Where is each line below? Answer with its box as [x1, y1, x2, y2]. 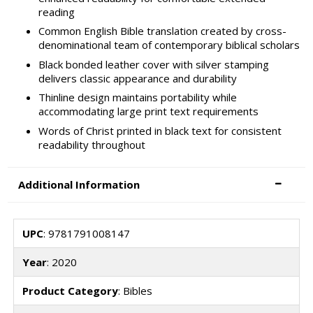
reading [38, 4, 75, 19]
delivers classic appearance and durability [38, 71, 237, 85]
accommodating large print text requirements [38, 104, 259, 119]
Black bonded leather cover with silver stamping [38, 57, 269, 71]
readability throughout [38, 137, 145, 152]
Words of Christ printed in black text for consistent [38, 123, 282, 138]
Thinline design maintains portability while [38, 90, 237, 105]
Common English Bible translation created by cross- [38, 24, 286, 38]
